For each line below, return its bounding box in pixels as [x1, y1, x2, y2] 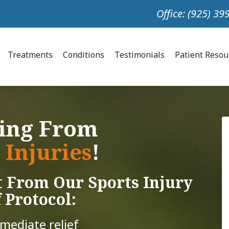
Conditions [68, 49, 104, 60]
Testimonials [120, 49, 165, 60]
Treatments [13, 49, 53, 60]
